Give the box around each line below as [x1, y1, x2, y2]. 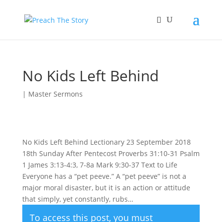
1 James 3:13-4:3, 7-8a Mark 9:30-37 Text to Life [22, 160, 177, 169]
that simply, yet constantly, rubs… [22, 194, 133, 204]
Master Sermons [28, 89, 83, 99]
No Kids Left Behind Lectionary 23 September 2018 [22, 137, 191, 147]
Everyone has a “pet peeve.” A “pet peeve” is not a [22, 171, 186, 181]
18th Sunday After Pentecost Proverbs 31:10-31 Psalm [22, 149, 200, 158]
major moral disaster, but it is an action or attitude [22, 183, 190, 192]
